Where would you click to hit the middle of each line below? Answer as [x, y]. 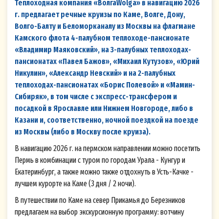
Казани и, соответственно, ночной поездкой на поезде [107, 120]
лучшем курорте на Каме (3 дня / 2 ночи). [75, 184]
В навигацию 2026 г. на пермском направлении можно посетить [108, 149]
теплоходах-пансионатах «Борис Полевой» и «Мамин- [105, 85]
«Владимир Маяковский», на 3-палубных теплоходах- [103, 50]
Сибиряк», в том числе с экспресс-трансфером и [96, 97]
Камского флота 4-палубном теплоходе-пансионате [102, 38]
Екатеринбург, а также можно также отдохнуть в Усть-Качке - [104, 172]
